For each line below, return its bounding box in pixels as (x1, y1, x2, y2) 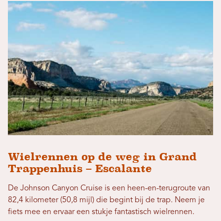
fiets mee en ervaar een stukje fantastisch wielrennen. (8, 208, 194, 216)
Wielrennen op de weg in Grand (8, 150, 197, 163)
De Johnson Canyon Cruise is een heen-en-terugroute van (8, 184, 210, 192)
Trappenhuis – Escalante (8, 162, 152, 175)
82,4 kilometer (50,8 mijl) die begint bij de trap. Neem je (8, 196, 205, 204)
